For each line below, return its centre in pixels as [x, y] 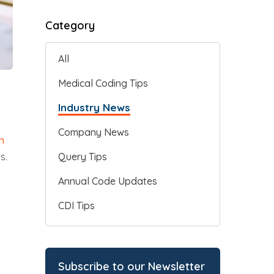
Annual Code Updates [108, 181]
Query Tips [83, 156]
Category [70, 25]
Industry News [94, 107]
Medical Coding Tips [103, 83]
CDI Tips [76, 205]
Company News [94, 132]
